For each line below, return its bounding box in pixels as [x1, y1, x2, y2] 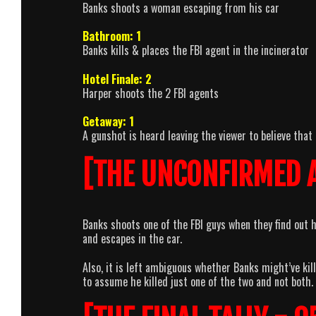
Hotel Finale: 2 [83, 71, 152, 88]
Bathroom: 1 [83, 28, 141, 45]
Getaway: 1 [83, 113, 134, 130]
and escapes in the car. [83, 229, 182, 247]
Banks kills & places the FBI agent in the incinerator [83, 42, 309, 59]
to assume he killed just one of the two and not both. [83, 272, 313, 290]
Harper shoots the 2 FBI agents [83, 85, 219, 102]
